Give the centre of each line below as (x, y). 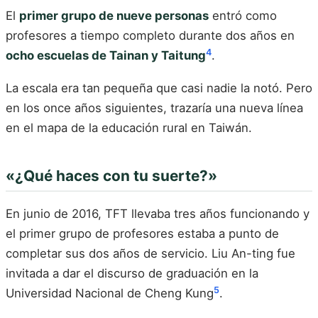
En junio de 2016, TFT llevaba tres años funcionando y (158, 214)
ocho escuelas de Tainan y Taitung (106, 56)
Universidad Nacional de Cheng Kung (110, 294)
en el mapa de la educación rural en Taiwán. (129, 127)
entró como (243, 16)
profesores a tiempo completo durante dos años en (150, 36)
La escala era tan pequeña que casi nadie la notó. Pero (159, 88)
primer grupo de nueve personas (114, 16)
